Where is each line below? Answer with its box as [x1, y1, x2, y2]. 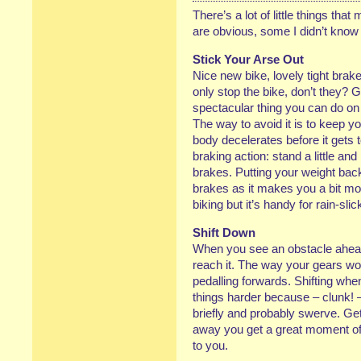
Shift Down [193, 226, 255, 239]
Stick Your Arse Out [193, 52, 304, 66]
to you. [193, 338, 228, 352]
